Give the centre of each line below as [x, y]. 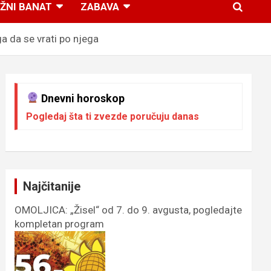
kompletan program [60, 224]
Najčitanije [52, 186]
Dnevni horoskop [81, 98]
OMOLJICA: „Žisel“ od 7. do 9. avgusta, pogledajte [129, 210]
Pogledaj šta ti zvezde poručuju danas [113, 116]
